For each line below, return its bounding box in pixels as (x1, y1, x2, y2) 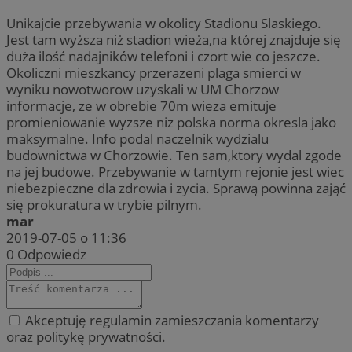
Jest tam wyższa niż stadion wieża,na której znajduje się (6, 31, 341, 49)
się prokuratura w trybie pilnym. (6, 196, 202, 214)
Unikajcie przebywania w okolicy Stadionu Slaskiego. (6, 14, 321, 33)
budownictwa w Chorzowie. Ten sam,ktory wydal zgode (6, 146, 342, 165)
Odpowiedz (17, 245, 86, 264)
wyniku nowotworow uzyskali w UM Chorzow (6, 80, 279, 99)
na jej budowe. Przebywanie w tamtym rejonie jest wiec (6, 163, 344, 181)
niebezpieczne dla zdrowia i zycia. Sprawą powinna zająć (6, 179, 346, 198)
